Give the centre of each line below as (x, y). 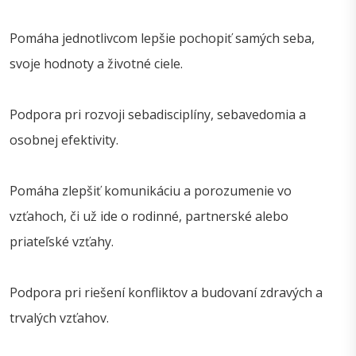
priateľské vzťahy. (62, 242)
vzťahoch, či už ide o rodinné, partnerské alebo (149, 217)
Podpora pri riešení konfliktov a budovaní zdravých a (166, 293)
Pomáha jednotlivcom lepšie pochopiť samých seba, (162, 39)
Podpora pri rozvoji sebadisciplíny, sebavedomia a (158, 115)
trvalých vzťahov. (59, 318)
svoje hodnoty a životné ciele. (96, 64)
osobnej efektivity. (64, 140)
